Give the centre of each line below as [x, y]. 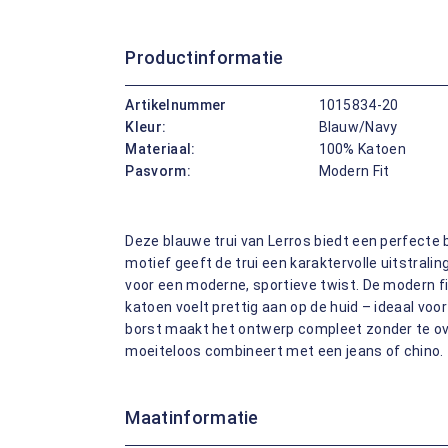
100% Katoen [362, 149]
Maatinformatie [192, 417]
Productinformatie [204, 57]
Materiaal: [160, 149]
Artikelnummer [176, 105]
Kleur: [146, 127]
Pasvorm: [158, 171]
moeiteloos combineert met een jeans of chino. [284, 351]
